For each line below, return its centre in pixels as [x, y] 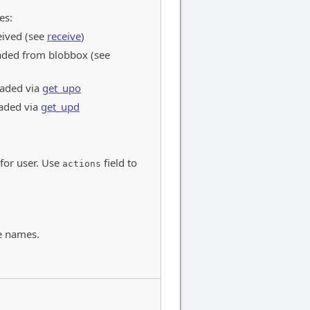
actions [82, 163]
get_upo [62, 88]
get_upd [60, 106]
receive [64, 36]
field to [119, 162]
